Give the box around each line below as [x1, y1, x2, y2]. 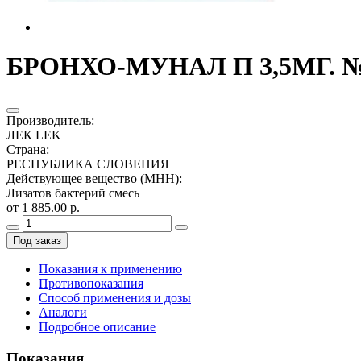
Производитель [6, 113, 91, 127]
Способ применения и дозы [39, 290, 191, 305]
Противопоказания [39, 276, 143, 290]
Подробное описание [39, 319, 156, 334]
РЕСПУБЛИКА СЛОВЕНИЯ [6, 156, 169, 171]
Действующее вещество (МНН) [6, 171, 179, 185]
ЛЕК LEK [6, 127, 61, 142]
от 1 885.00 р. [6, 200, 80, 214]
